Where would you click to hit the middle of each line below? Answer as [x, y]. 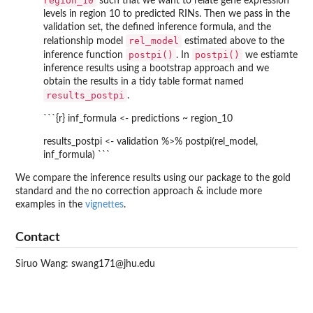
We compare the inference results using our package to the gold [153, 178]
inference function [85, 55]
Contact [38, 238]
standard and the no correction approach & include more [139, 191]
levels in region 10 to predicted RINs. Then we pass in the [167, 14]
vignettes [104, 204]
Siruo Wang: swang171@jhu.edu [85, 264]
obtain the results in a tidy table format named [144, 81]
